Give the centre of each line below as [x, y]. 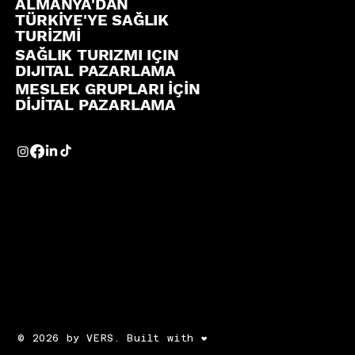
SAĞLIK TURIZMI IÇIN [97, 54]
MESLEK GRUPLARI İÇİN [108, 89]
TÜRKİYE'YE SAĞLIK [92, 20]
